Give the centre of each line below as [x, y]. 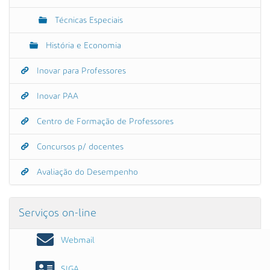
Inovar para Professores [80, 71]
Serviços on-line [58, 213]
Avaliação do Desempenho [86, 172]
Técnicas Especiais [88, 20]
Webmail [78, 240]
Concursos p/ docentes [79, 147]
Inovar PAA [56, 96]
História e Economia [82, 46]
